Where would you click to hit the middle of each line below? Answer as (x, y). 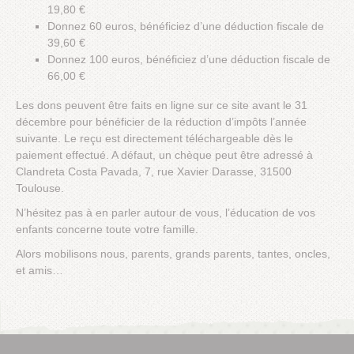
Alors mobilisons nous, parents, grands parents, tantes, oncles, (173, 254)
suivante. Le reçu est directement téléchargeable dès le (154, 139)
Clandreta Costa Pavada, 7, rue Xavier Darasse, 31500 (154, 172)
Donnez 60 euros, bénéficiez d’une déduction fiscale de (186, 26)
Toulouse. (40, 188)
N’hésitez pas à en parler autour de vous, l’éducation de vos (166, 213)
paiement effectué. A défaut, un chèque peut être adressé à (164, 155)
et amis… (40, 271)
